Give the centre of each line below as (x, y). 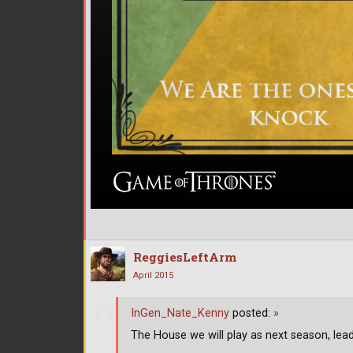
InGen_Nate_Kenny (180, 314)
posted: (251, 314)
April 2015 (153, 275)
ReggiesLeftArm (185, 256)
